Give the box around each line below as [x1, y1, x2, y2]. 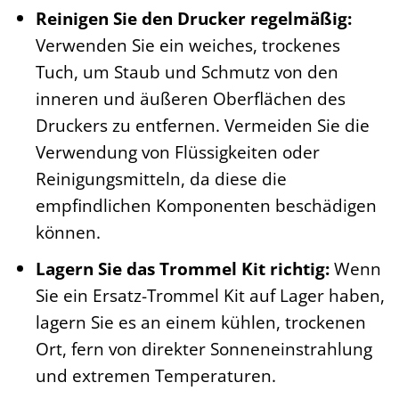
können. [35, 219, 101, 244]
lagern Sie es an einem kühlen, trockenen [35, 310, 366, 335]
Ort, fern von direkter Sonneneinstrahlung [35, 337, 372, 362]
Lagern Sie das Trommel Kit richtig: [35, 256, 330, 281]
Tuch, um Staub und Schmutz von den [35, 59, 338, 84]
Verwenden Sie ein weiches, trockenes [35, 32, 340, 57]
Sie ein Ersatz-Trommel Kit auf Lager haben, [35, 283, 385, 308]
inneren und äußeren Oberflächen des [35, 85, 346, 110]
